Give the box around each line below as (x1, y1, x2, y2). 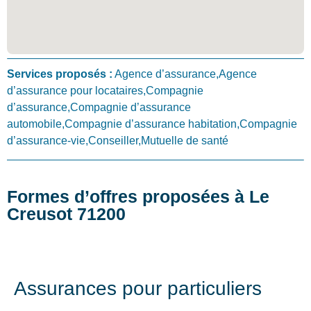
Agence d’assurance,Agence (112, 68, 257, 81)
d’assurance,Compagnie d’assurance (7, 101, 191, 114)
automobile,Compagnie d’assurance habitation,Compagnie (7, 118, 297, 131)
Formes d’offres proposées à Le (7, 186, 269, 206)
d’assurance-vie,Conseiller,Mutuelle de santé (7, 135, 228, 147)
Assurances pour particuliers (14, 277, 262, 299)
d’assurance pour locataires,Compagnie (7, 85, 203, 97)
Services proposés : (7, 68, 112, 81)
